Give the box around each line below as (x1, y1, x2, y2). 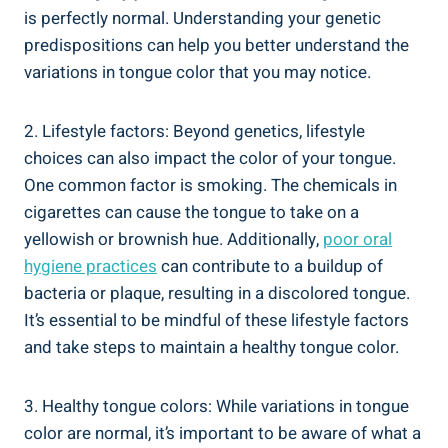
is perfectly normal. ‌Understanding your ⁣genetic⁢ (24, 6, 381, 32)
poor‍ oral (323, 227, 392, 253)
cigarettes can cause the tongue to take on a (24, 200, 359, 226)
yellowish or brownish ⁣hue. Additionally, (24, 227, 323, 253)
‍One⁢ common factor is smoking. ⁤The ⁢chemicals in (24, 173, 397, 199)
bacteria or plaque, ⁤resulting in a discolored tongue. (24, 281, 410, 307)
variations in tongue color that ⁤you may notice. (24, 60, 371, 86)
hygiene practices (24, 254, 157, 280)
